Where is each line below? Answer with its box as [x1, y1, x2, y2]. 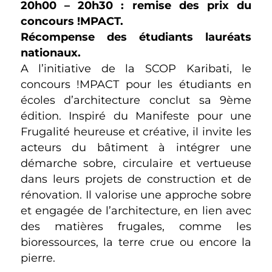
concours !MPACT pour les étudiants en [20, 77, 252, 90]
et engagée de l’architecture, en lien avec [20, 203, 252, 217]
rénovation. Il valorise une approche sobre [20, 188, 252, 201]
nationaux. [20, 46, 81, 59]
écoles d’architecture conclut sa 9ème [20, 93, 252, 106]
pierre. [20, 251, 55, 264]
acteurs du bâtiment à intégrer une [20, 140, 252, 154]
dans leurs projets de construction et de [20, 172, 252, 185]
